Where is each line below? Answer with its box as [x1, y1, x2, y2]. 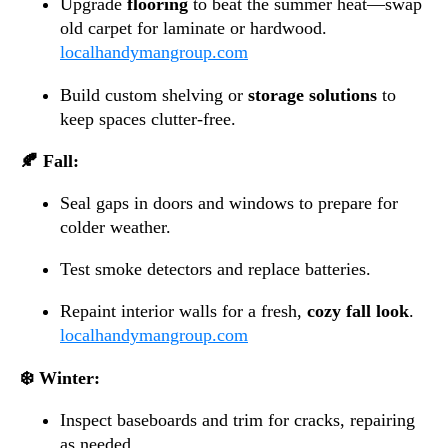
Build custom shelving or [60, 84, 248, 105]
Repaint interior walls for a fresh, [60, 300, 307, 321]
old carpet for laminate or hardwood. [60, 17, 327, 38]
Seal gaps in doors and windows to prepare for [60, 192, 398, 213]
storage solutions [248, 84, 377, 105]
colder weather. [60, 216, 171, 237]
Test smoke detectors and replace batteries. [60, 258, 371, 279]
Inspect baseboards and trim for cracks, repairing [60, 409, 415, 430]
